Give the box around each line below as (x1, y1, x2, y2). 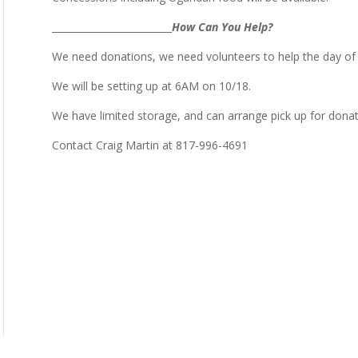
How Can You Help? (171, 19, 272, 35)
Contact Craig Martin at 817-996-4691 (51, 137, 248, 153)
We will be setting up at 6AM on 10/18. (51, 78, 251, 94)
